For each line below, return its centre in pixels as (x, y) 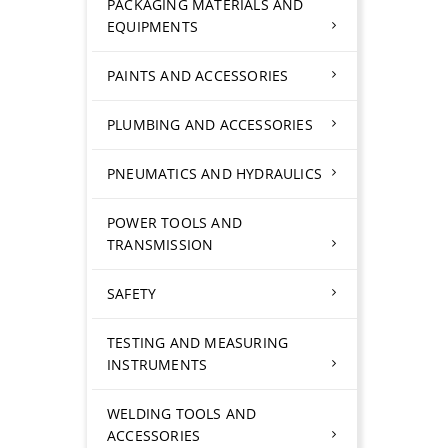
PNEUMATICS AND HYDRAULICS (214, 173)
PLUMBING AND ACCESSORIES (210, 124)
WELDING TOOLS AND (182, 413)
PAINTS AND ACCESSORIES (198, 75)
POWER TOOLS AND (174, 222)
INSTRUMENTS (157, 364)
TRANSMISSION (160, 244)
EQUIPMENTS (152, 26)
